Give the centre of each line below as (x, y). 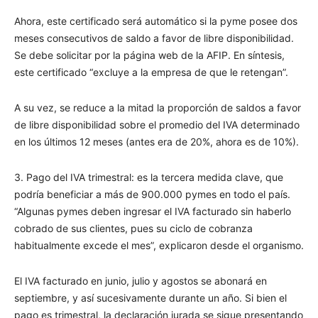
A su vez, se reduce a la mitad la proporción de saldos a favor (158, 108)
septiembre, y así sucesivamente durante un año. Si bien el (150, 298)
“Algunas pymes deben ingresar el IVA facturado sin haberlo (153, 211)
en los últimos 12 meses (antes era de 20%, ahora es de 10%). (157, 142)
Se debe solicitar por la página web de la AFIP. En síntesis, (149, 55)
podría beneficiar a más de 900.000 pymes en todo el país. (152, 194)
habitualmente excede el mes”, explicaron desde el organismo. (159, 245)
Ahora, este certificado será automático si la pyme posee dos (156, 21)
